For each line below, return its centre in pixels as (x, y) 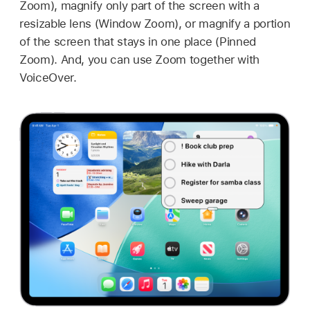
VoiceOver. (48, 77)
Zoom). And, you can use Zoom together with (140, 59)
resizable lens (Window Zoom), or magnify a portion (155, 23)
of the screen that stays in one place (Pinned (138, 41)
